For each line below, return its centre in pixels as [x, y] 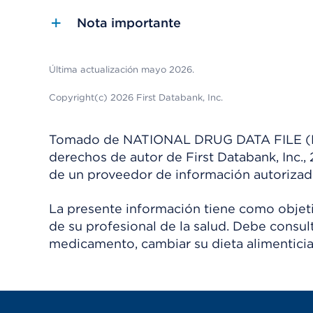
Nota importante [129, 23]
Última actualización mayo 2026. [122, 70]
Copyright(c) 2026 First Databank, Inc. [136, 98]
